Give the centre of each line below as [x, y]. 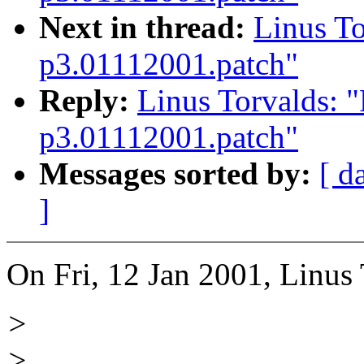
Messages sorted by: [175, 174]
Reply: [84, 101]
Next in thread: [142, 28]
